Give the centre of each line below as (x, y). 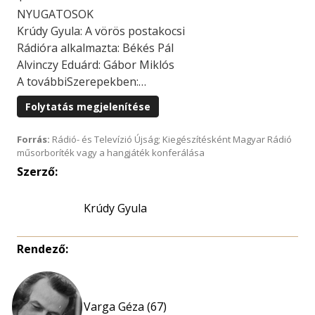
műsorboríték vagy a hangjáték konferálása (111, 153)
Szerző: (37, 172)
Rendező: (43, 249)
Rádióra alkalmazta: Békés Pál (95, 48)
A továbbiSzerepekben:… (82, 82)
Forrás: (33, 139)
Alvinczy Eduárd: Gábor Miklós (96, 65)
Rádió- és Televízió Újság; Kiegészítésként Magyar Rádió (171, 139)
